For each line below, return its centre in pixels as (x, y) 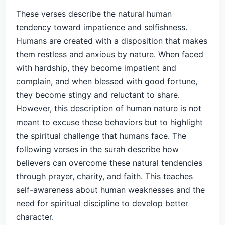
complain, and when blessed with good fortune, (107, 81)
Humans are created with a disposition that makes (112, 41)
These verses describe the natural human (94, 14)
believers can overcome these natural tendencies (109, 163)
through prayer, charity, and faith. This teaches (104, 176)
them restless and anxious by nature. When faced (110, 54)
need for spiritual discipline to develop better (102, 203)
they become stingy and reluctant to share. (98, 95)
